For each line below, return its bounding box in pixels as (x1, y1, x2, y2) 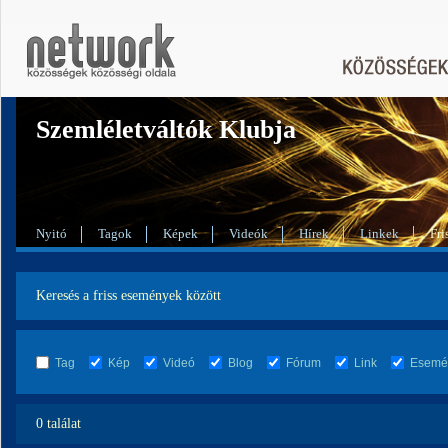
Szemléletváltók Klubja (36, 115, 296, 144)
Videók (229, 226, 268, 241)
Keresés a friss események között (36, 288, 221, 303)
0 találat (36, 416, 81, 431)
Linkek (360, 226, 399, 241)
